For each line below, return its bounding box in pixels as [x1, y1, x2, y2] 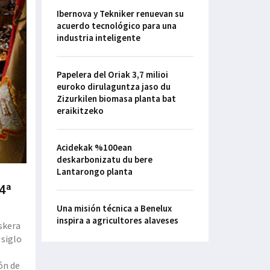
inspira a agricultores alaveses [56, 215, 178, 227]
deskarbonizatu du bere [56, 154, 152, 166]
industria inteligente [56, 32, 140, 44]
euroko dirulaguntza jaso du [56, 81, 171, 93]
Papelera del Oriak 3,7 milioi [56, 69, 168, 81]
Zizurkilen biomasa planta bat [56, 93, 176, 105]
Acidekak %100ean [56, 142, 132, 154]
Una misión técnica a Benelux [56, 202, 172, 215]
